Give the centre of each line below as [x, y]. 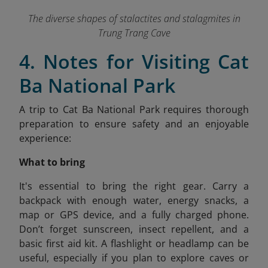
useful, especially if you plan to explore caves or [134, 258]
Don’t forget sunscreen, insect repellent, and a [134, 229]
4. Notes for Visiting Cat [134, 61]
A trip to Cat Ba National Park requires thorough [134, 109]
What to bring [52, 162]
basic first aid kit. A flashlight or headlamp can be [134, 243]
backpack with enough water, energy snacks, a [134, 200]
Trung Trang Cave [134, 33]
